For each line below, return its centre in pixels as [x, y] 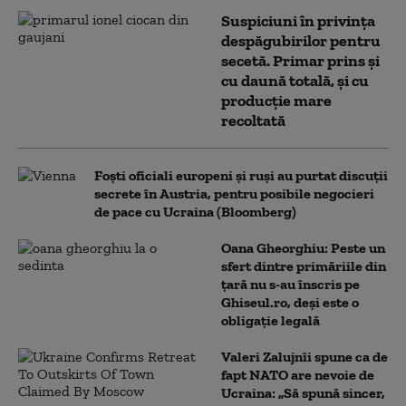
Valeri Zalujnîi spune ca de [304, 357]
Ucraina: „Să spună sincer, [303, 393]
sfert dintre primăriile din [304, 266]
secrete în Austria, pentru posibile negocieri [234, 193]
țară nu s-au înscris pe [290, 284]
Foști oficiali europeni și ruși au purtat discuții [241, 175]
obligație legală [271, 320]
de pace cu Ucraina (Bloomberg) [195, 212]
